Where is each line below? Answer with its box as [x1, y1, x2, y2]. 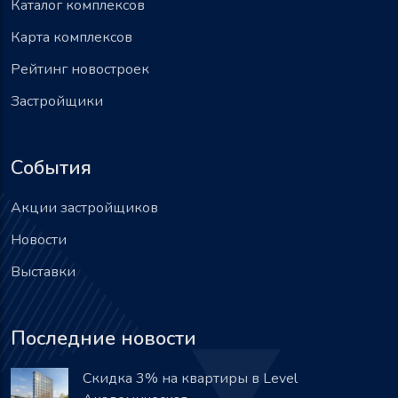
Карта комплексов [11, 27, 132, 47]
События [11, 154, 92, 181]
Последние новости [11, 324, 196, 352]
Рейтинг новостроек [11, 59, 149, 79]
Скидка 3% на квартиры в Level [83, 368, 298, 388]
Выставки [11, 261, 76, 282]
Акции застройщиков [11, 197, 158, 218]
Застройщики [11, 91, 103, 111]
